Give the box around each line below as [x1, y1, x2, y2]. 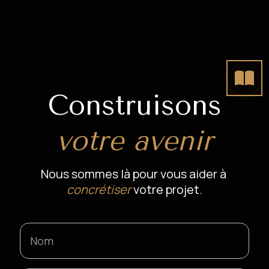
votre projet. [131, 181, 202, 198]
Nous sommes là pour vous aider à [40, 166, 229, 183]
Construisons [47, 89, 222, 122]
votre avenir [56, 125, 213, 158]
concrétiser [67, 181, 131, 198]
